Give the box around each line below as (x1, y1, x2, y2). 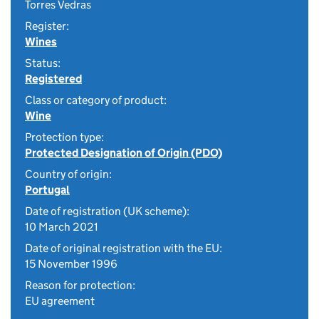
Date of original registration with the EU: (25, 241, 222, 255)
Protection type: (25, 130, 104, 144)
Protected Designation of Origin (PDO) (25, 146, 222, 159)
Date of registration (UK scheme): (25, 204, 189, 218)
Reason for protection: (25, 278, 135, 292)
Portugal (25, 183, 70, 197)
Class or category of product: (25, 93, 167, 107)
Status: (25, 56, 61, 70)
